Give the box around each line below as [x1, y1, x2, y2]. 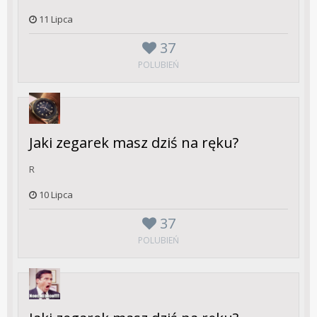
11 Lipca [39, 13, 73, 25]
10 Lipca [39, 188, 73, 201]
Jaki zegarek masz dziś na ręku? [29, 133, 238, 152]
